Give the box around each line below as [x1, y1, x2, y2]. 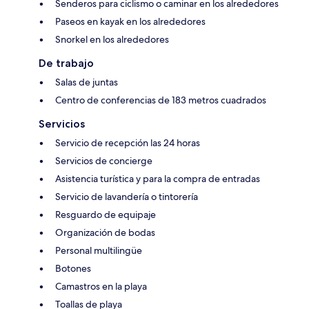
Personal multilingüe [55, 244, 142, 257]
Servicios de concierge [55, 154, 152, 168]
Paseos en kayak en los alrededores [55, 15, 206, 28]
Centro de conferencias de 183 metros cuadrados [55, 94, 266, 107]
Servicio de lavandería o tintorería [55, 190, 198, 203]
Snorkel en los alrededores [55, 33, 169, 46]
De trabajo [39, 57, 94, 70]
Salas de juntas [55, 76, 118, 89]
